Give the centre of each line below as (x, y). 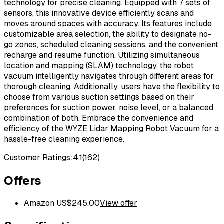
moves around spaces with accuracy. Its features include (108, 23)
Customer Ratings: (38, 157)
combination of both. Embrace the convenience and (99, 118)
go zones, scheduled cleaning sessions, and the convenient (111, 44)
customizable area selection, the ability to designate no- (108, 34)
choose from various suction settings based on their (99, 97)
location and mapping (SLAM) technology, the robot (99, 65)
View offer (119, 203)
